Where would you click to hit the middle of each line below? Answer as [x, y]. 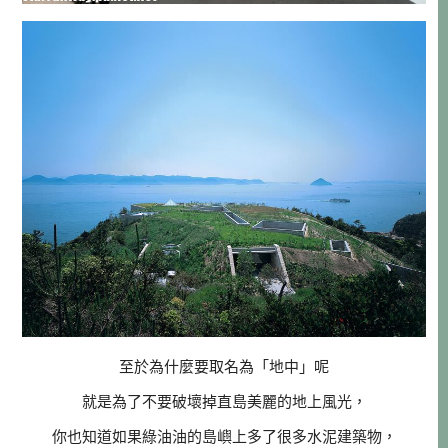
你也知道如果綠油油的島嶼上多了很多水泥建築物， [224, 436]
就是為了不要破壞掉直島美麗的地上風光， [224, 401]
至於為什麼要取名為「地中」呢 [224, 366]
